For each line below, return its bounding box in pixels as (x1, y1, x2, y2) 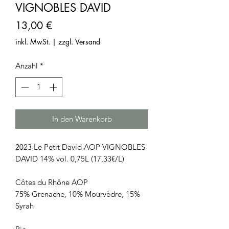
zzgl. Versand (58, 37, 100, 47)
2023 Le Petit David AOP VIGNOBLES (15, 142, 145, 152)
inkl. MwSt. (15, 37, 50, 47)
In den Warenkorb (52, 113, 112, 124)
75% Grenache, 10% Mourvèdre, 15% (15, 189, 140, 199)
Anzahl (15, 61, 38, 71)
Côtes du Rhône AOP (15, 177, 88, 187)
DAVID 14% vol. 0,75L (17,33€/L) (15, 153, 124, 164)
